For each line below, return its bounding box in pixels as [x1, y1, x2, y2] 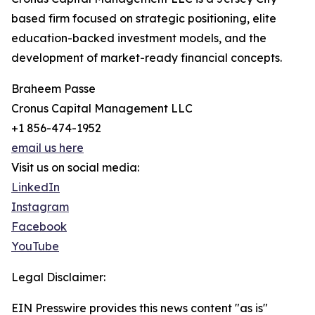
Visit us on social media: [11, 160, 139, 175]
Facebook [11, 219, 67, 234]
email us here [11, 141, 84, 155]
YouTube [11, 239, 59, 254]
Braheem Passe [11, 82, 96, 96]
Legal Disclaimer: [11, 270, 105, 285]
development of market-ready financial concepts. [11, 51, 282, 65]
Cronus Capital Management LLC [11, 101, 193, 116]
